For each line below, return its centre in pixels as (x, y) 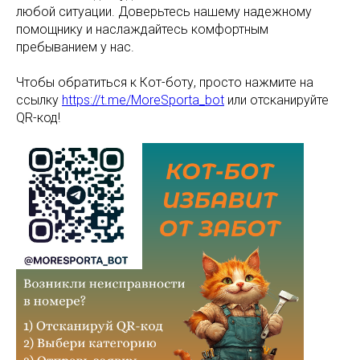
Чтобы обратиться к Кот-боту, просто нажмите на (165, 82)
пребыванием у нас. (75, 47)
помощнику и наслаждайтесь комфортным (142, 29)
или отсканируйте (276, 100)
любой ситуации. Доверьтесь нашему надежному (164, 12)
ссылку (39, 100)
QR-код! (38, 118)
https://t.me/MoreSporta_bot (143, 100)
